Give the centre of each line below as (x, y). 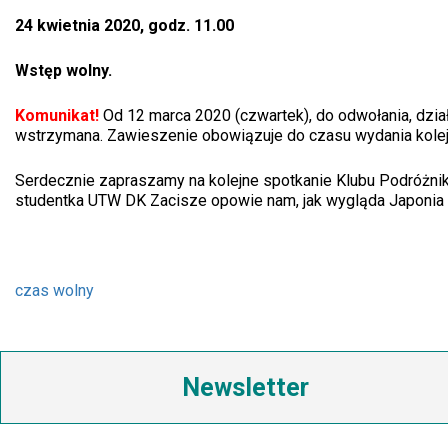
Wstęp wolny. (63, 70)
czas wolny (54, 290)
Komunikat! (59, 115)
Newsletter (245, 387)
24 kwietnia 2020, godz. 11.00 (124, 25)
